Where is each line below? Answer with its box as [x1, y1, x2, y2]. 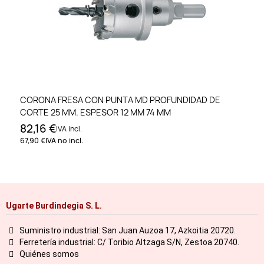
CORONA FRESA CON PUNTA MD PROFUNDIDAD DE [20, 94, 220, 106]
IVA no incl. [45, 136, 83, 146]
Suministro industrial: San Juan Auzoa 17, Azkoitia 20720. [19, 225, 236, 235]
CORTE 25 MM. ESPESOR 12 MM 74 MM [20, 107, 171, 118]
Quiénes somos [19, 249, 79, 259]
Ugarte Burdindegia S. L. [6, 200, 102, 210]
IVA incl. [56, 124, 82, 134]
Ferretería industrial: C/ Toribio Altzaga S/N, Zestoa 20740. [19, 237, 239, 247]
